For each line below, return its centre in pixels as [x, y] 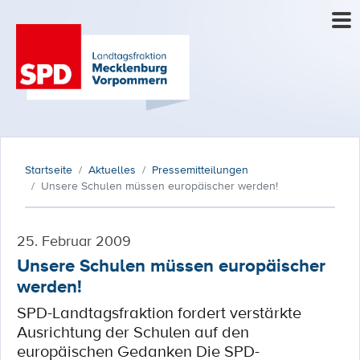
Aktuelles [112, 170]
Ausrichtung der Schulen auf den [133, 332]
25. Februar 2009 [74, 240]
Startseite [49, 170]
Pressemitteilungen [200, 170]
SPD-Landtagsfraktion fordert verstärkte [159, 313]
